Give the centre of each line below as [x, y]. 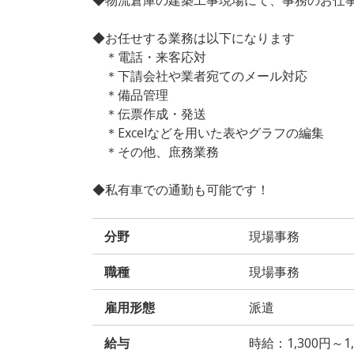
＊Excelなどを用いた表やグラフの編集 [208, 132]
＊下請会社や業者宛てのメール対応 [200, 75]
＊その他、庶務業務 [156, 151]
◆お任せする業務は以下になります [194, 38]
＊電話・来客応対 [149, 56]
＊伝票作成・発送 [149, 113]
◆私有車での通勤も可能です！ [181, 189]
